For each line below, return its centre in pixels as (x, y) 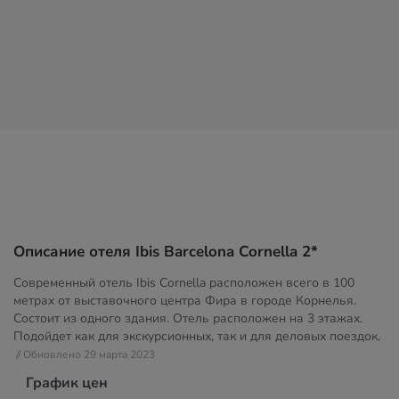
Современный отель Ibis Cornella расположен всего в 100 (184, 283)
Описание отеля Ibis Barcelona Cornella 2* (166, 252)
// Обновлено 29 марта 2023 (85, 354)
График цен (67, 383)
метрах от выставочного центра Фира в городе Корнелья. (185, 301)
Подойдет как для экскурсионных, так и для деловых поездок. (197, 336)
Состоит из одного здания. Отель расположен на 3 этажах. (188, 318)
